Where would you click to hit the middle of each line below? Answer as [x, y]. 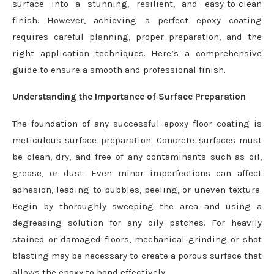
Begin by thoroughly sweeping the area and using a [137, 206]
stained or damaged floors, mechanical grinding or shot [137, 239]
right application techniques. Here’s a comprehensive [137, 53]
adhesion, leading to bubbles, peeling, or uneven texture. [137, 190]
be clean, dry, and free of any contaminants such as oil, [137, 157]
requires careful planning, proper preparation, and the [137, 37]
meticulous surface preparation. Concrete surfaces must [137, 140]
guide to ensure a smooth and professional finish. [119, 70]
